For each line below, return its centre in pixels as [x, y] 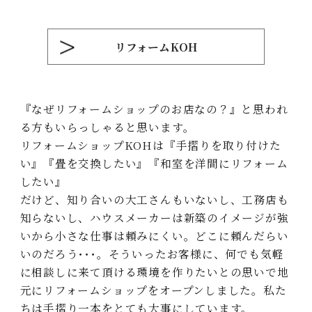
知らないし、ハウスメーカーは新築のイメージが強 [154, 217]
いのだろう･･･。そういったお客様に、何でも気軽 [152, 253]
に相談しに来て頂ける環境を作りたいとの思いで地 [154, 271]
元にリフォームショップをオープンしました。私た [153, 289]
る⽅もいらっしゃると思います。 [107, 126]
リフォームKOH [156, 47]
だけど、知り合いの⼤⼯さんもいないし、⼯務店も [154, 199]
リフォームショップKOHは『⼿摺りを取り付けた [150, 145]
